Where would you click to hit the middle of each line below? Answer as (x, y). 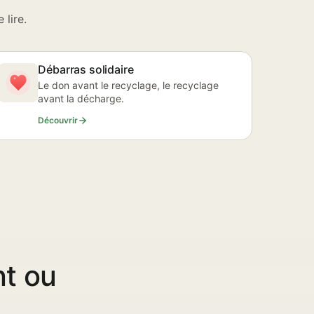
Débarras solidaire (86, 69)
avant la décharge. (81, 98)
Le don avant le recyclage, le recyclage (129, 85)
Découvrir (58, 120)
